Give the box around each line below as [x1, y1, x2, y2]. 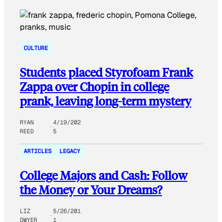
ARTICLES [24, 147, 52, 156]
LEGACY [59, 147, 80, 156]
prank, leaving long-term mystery [20, 93, 191, 109]
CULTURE [24, 44, 48, 53]
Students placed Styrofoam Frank [20, 64, 193, 80]
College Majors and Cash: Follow [20, 167, 187, 183]
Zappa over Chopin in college [20, 79, 169, 95]
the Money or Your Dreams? [20, 182, 162, 198]
